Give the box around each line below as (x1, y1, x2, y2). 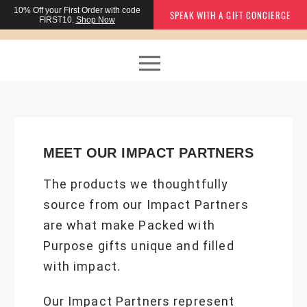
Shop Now (75, 14, 115, 25)
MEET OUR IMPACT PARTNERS (42, 145, 254, 161)
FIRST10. (38, 14, 76, 25)
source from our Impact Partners (42, 197, 249, 212)
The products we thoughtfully (42, 176, 229, 191)
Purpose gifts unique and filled (42, 238, 234, 253)
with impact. (42, 258, 121, 273)
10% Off (13, 5, 43, 15)
